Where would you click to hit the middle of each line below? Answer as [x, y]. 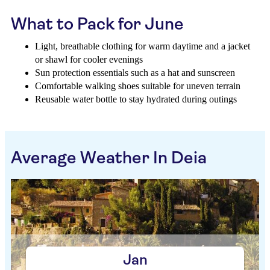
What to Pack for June [97, 24]
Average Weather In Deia [109, 158]
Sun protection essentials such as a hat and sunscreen [135, 73]
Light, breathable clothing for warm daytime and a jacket [143, 46]
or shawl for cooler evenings [89, 59]
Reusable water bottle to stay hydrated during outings [136, 99]
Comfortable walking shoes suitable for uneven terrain [138, 86]
